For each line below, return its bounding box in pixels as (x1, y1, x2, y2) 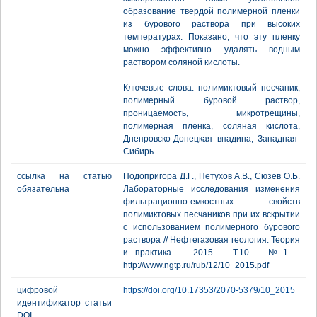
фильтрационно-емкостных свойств (123, 197, 300, 207)
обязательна (17, 184, 69, 194)
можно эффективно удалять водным (123, 45, 300, 54)
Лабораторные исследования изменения (123, 184, 300, 194)
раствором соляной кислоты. (123, 57, 240, 67)
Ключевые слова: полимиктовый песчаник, (123, 83, 300, 93)
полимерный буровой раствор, (123, 96, 300, 105)
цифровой (17, 285, 58, 295)
